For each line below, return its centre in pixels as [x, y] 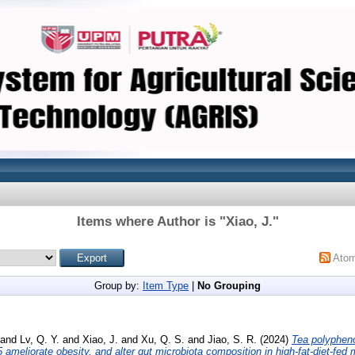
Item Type [166, 286]
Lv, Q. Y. [40, 339]
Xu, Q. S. [163, 339]
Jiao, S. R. [232, 339]
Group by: [118, 286]
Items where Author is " [151, 221]
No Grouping [229, 286]
